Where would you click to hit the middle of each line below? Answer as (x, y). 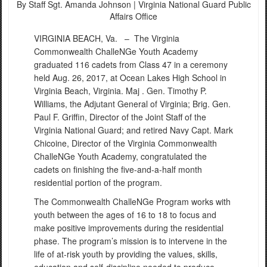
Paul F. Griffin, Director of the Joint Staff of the (120, 117)
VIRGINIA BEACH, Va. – (84, 38)
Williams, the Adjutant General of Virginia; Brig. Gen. (132, 103)
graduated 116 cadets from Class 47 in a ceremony (131, 64)
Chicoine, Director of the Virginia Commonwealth (125, 143)
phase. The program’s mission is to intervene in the (131, 240)
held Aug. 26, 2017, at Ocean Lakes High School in (130, 77)
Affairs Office (133, 16)
